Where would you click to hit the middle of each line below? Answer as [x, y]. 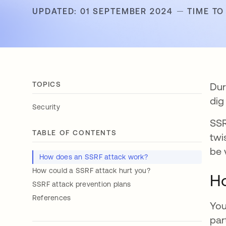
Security [46, 107]
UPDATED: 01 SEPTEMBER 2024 [103, 11]
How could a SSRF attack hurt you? [91, 171]
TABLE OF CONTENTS [75, 133]
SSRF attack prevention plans [82, 184]
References [52, 198]
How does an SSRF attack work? [94, 157]
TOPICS [47, 84]
